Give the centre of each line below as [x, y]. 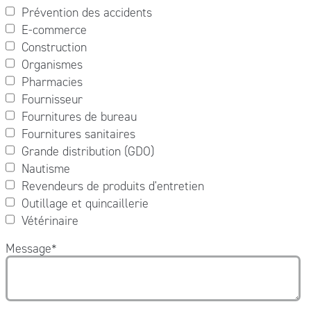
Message [28, 248]
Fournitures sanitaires [78, 134]
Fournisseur [52, 99]
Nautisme [45, 168]
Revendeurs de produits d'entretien [112, 186]
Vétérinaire [50, 220]
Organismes [52, 64]
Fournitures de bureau [79, 116]
